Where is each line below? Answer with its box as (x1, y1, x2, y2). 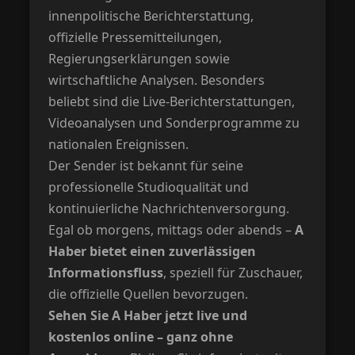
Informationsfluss (48, 263, 164, 281)
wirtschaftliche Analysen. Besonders (48, 71, 265, 89)
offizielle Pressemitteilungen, (48, 28, 223, 46)
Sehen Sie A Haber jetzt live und (48, 306, 248, 324)
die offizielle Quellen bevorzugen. (48, 284, 249, 303)
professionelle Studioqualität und (48, 177, 250, 196)
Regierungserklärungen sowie (48, 49, 231, 67)
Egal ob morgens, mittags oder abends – (48, 220, 296, 239)
